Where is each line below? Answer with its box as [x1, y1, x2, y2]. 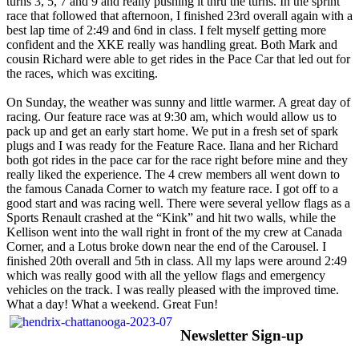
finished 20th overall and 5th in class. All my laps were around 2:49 [6, 254, 347, 268]
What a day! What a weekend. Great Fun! [6, 297, 218, 312]
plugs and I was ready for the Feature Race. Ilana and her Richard [6, 139, 338, 153]
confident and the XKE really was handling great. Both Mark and [6, 38, 337, 52]
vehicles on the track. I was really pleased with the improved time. [6, 283, 339, 297]
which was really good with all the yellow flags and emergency [6, 268, 325, 283]
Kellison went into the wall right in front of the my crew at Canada [6, 225, 342, 240]
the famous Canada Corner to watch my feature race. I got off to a [6, 182, 338, 196]
